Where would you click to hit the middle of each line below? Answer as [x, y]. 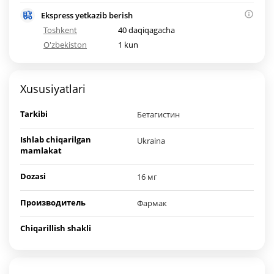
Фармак [152, 203]
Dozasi [33, 176]
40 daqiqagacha [147, 30]
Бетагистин [158, 115]
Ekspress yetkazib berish [87, 16]
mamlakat [41, 151]
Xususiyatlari [53, 89]
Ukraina [151, 141]
